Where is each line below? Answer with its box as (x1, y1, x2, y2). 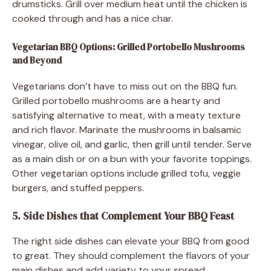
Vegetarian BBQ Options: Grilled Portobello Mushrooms (12, 40, 245, 53)
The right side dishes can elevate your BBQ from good (12, 234, 249, 247)
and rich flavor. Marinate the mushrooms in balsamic (12, 123, 241, 136)
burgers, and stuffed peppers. (12, 181, 144, 194)
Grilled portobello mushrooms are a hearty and (12, 94, 220, 107)
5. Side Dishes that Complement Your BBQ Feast (12, 208, 234, 223)
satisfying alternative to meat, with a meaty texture (12, 108, 241, 122)
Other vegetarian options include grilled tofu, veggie (12, 166, 241, 180)
